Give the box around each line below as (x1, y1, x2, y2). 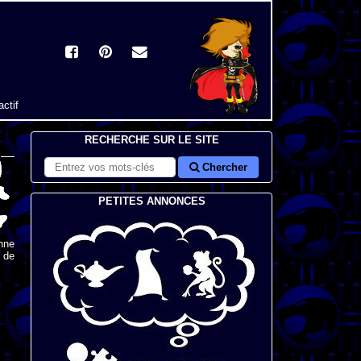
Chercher (199, 161, 248, 173)
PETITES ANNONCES (98, 195, 205, 207)
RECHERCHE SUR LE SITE (84, 134, 219, 146)
